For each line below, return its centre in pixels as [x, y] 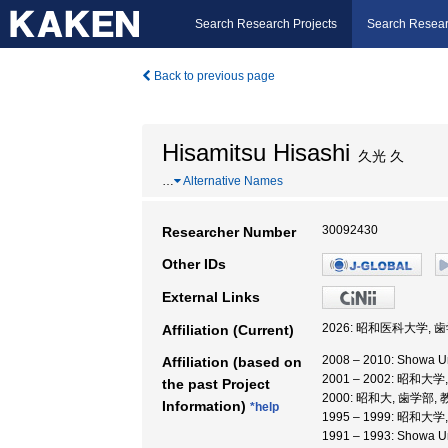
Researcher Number [229, 232]
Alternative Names [232, 181]
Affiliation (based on [232, 362]
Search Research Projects [266, 24]
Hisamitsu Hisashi [256, 152]
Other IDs [194, 264]
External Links [211, 297]
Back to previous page [213, 76]
